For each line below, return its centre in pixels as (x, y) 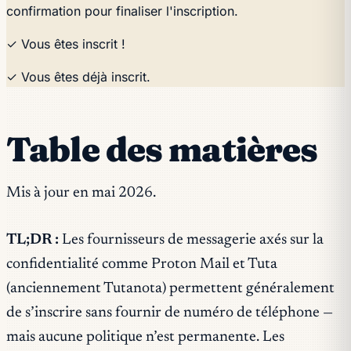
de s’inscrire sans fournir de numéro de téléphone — (170, 313)
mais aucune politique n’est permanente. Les (145, 338)
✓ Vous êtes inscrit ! (66, 43)
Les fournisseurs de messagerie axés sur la (191, 241)
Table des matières (162, 149)
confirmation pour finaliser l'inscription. (122, 11)
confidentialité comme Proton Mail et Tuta (142, 265)
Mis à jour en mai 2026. (81, 194)
